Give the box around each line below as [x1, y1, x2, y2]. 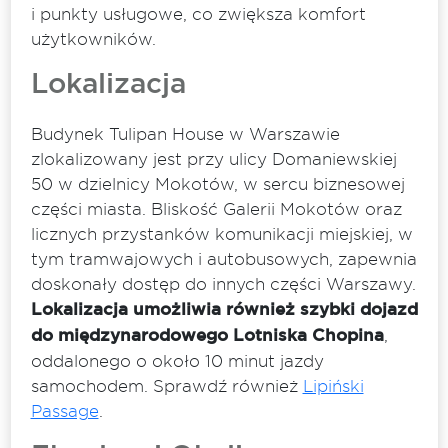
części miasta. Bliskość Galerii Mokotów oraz [30, 197, 402, 219]
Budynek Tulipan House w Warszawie [30, 122, 340, 144]
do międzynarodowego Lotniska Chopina [30, 323, 384, 346]
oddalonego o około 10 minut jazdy [30, 349, 324, 371]
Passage [30, 399, 99, 421]
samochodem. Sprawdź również [30, 374, 303, 396]
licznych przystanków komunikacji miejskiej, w [30, 222, 413, 244]
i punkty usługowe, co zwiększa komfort [30, 2, 366, 24]
